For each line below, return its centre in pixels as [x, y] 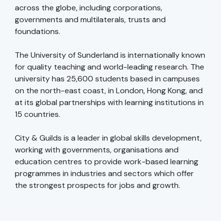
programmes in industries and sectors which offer [104, 174]
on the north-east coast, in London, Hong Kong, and [109, 91]
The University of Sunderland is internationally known [110, 55]
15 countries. [37, 114]
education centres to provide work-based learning [107, 162]
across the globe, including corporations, [89, 8]
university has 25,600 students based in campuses [107, 79]
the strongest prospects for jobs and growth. [97, 185]
